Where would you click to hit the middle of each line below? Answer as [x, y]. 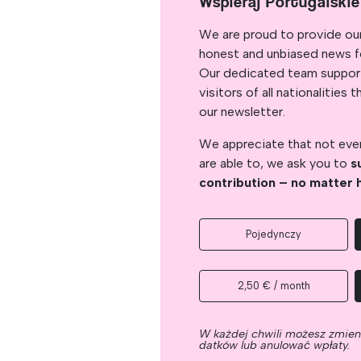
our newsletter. [243, 112]
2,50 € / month [274, 286]
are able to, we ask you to [275, 163]
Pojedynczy [274, 234]
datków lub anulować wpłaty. [275, 345]
